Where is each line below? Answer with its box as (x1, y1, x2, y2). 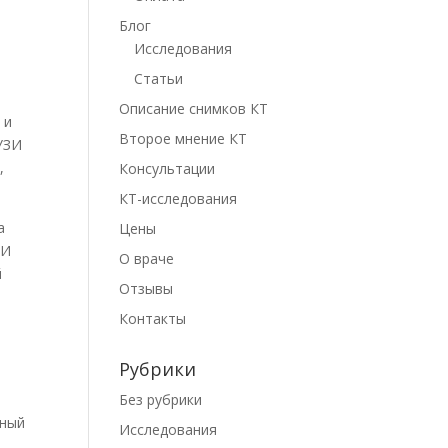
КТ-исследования (119, 189, 238, 208)
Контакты (119, 309, 187, 328)
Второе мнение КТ (119, 129, 248, 148)
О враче (119, 249, 175, 268)
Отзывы (119, 279, 174, 298)
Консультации (119, 159, 216, 178)
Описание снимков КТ (119, 99, 269, 118)
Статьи (134, 69, 184, 88)
